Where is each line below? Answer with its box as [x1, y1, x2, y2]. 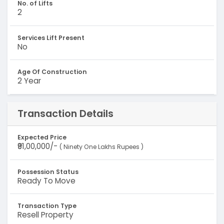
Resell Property [17, 209, 73, 220]
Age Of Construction [17, 67, 87, 76]
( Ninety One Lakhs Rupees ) [59, 142, 143, 151]
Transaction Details [17, 106, 113, 121]
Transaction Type [17, 201, 76, 210]
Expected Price [17, 133, 66, 142]
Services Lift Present [17, 33, 84, 42]
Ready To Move [17, 175, 75, 186]
